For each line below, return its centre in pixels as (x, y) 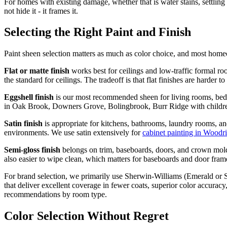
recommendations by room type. (55, 195)
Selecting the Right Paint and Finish (98, 32)
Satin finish (23, 124)
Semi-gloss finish (32, 150)
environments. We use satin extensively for (73, 133)
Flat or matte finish (37, 71)
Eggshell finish (29, 97)
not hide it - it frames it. (41, 11)
